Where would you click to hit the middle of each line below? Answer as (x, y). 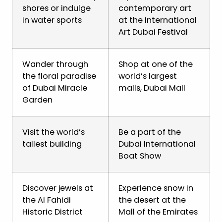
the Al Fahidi (47, 200)
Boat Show (140, 156)
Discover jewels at (58, 188)
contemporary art (155, 8)
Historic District (53, 212)
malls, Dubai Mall (152, 88)
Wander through (55, 64)
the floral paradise (59, 76)
